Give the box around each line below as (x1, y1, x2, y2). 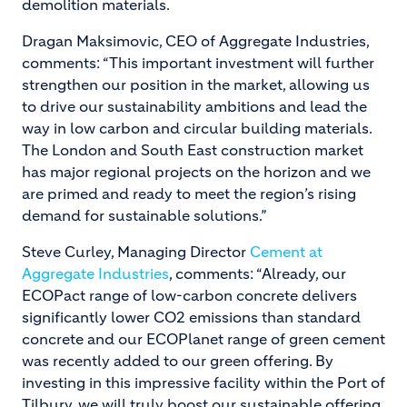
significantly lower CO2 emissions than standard (22, 308, 361, 326)
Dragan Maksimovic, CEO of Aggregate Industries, (22, 32, 369, 50)
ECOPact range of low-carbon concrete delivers (22, 286, 357, 304)
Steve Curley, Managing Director (22, 243, 250, 261)
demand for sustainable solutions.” (22, 206, 267, 224)
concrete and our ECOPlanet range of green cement (22, 330, 385, 348)
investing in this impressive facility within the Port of (22, 373, 385, 392)
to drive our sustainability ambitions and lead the (22, 97, 367, 115)
